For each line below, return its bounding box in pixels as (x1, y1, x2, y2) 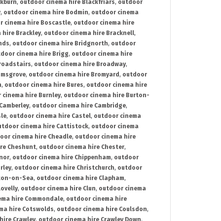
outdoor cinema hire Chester (39, 144, 124, 151)
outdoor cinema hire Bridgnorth (12, 40, 108, 47)
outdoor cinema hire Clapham (37, 175, 124, 182)
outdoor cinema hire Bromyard (29, 71, 119, 78)
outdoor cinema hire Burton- (64, 92, 149, 99)
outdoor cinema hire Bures (4, 81, 83, 89)
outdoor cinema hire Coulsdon (57, 206, 147, 213)
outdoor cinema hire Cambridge (32, 102, 126, 110)
